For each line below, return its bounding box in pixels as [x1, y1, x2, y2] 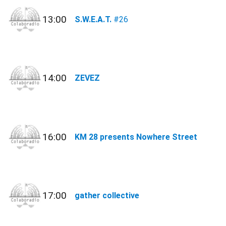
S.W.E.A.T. [75, 15, 112, 25]
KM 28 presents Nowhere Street [75, 132, 198, 142]
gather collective [75, 190, 140, 200]
